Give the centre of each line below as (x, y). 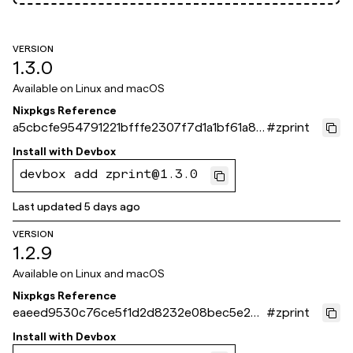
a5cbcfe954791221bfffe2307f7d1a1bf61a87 (138, 127)
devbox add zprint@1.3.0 (109, 176)
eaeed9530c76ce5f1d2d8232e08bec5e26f (138, 312)
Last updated (47, 206)
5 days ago (112, 206)
